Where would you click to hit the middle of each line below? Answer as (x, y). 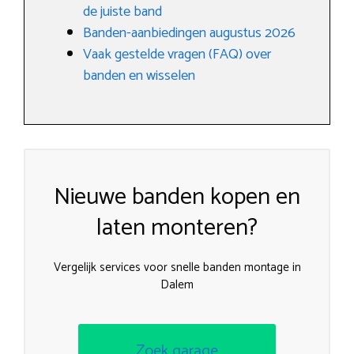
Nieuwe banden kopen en (177, 197)
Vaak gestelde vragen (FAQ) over (177, 55)
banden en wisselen (139, 76)
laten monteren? (177, 228)
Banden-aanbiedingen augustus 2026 (189, 33)
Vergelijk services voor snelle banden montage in (177, 267)
